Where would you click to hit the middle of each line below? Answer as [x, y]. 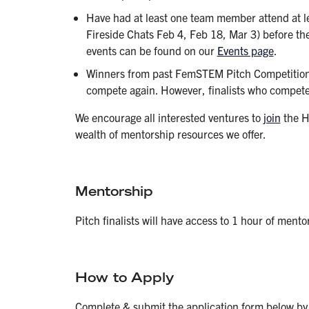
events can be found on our [151, 50]
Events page [245, 50]
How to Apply [124, 278]
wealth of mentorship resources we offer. [170, 134]
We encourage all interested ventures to [169, 118]
